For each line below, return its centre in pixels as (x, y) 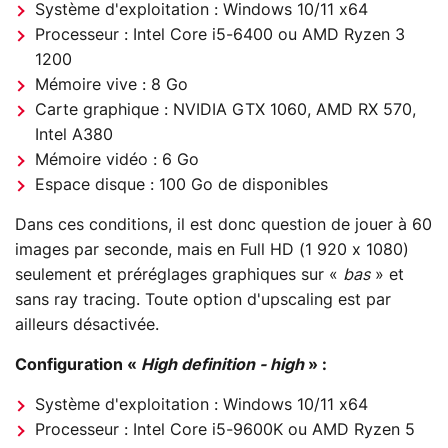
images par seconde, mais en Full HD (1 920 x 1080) (212, 249)
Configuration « (78, 364)
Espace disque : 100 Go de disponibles (181, 184)
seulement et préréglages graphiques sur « (179, 274)
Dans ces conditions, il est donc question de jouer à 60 (223, 224)
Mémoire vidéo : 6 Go (117, 159)
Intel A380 (74, 134)
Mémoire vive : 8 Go (111, 84)
